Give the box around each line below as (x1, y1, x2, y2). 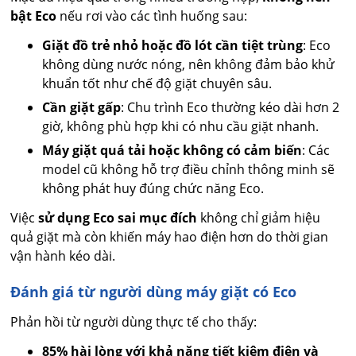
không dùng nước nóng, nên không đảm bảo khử (42, 56, 335, 74)
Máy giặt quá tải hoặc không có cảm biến (42, 141, 303, 160)
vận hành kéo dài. (10, 247, 116, 265)
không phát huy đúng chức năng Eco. (42, 180, 265, 198)
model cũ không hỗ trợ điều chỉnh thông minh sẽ (42, 161, 335, 179)
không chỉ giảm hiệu (197, 209, 321, 227)
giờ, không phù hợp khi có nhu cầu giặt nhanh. (42, 118, 319, 136)
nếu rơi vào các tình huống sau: (56, 7, 248, 25)
